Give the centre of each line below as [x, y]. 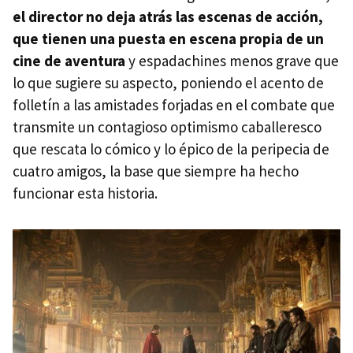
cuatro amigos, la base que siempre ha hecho [156, 171]
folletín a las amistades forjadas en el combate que [174, 104]
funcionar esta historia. [85, 193]
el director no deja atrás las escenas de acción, [168, 16]
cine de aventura [69, 60]
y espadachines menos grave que [232, 60]
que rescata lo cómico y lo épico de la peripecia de [171, 149]
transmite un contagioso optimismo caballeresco [167, 126]
